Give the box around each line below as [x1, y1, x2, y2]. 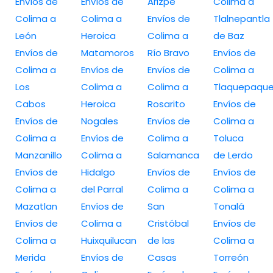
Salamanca [147, 148, 199, 161]
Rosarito [147, 97, 185, 110]
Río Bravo [147, 46, 190, 59]
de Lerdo [213, 148, 253, 161]
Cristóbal [147, 216, 189, 230]
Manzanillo [15, 148, 62, 161]
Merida [15, 250, 46, 264]
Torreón [213, 250, 249, 264]
